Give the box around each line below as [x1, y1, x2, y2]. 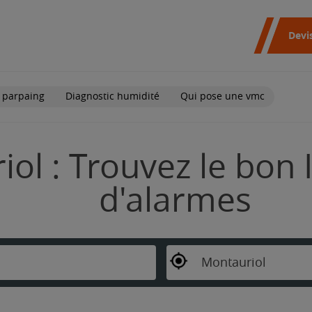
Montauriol [201, 254, 266, 270]
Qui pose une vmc [180, 90, 265, 102]
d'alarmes [99, 180, 251, 221]
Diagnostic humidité [65, 90, 159, 102]
